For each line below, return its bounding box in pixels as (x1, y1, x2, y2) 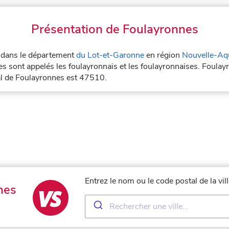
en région (144, 49, 182, 61)
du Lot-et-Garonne (76, 49, 144, 61)
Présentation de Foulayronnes (31, 20, 198, 37)
